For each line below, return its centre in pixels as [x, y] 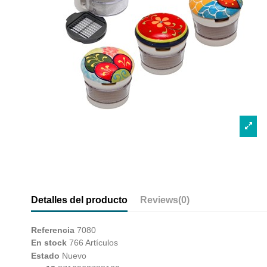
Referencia [53, 230]
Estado [45, 256]
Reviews [159, 200]
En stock [49, 243]
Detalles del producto [79, 200]
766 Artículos [94, 243]
